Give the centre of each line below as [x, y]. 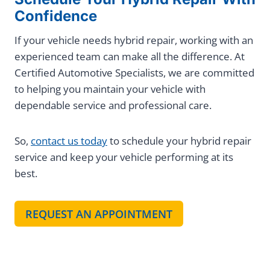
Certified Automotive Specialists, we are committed [134, 73]
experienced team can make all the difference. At [130, 57]
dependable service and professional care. [113, 105]
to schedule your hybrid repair [179, 141]
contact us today [69, 141]
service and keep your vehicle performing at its [124, 157]
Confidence [56, 16]
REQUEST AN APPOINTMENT [99, 214]
